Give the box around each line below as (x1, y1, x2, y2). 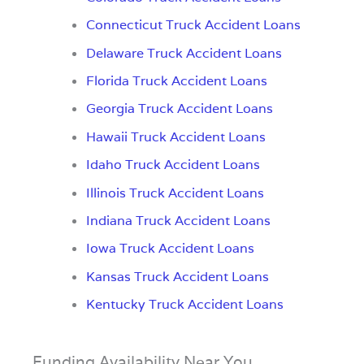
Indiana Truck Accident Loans (85, 212, 271, 230)
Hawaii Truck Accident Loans (85, 128, 266, 145)
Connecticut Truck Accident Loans (85, 16, 301, 34)
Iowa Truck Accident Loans (85, 240, 254, 258)
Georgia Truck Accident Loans (85, 100, 273, 118)
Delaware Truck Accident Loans (85, 44, 282, 62)
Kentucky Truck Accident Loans (85, 296, 284, 314)
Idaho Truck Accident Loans (85, 156, 260, 174)
